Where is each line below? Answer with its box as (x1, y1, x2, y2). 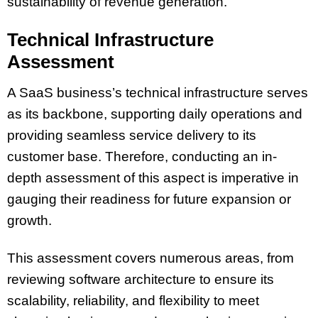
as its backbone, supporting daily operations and (7, 106, 302, 121)
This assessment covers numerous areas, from (7, 250, 294, 265)
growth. (7, 213, 52, 228)
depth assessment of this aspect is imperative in (7, 170, 299, 185)
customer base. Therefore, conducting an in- (7, 149, 277, 164)
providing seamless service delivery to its (7, 128, 256, 143)
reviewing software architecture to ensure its (7, 271, 274, 287)
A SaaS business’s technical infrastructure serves (7, 85, 308, 100)
